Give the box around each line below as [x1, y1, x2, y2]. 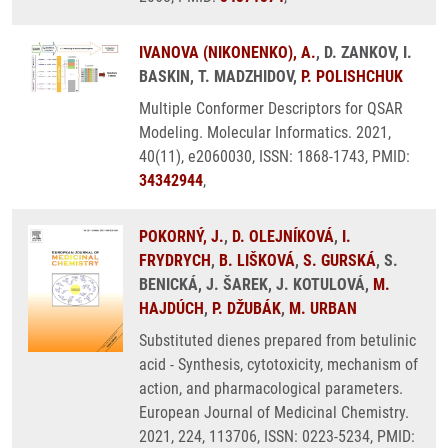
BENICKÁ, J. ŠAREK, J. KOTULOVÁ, [139, 275, 373, 294]
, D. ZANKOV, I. [316, 43, 412, 62]
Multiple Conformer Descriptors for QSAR [139, 99, 403, 118]
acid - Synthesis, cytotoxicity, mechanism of [139, 355, 418, 374]
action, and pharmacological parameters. [139, 379, 403, 398]
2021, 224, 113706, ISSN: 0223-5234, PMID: [139, 427, 415, 446]
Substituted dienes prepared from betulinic [139, 331, 416, 350]
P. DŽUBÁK [212, 299, 281, 318]
